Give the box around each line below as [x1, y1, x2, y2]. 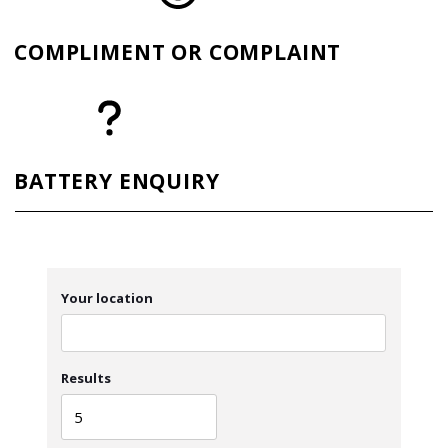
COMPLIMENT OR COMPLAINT [14, 37, 342, 66]
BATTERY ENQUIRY [14, 166, 220, 195]
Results [61, 369, 112, 388]
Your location [61, 289, 154, 308]
